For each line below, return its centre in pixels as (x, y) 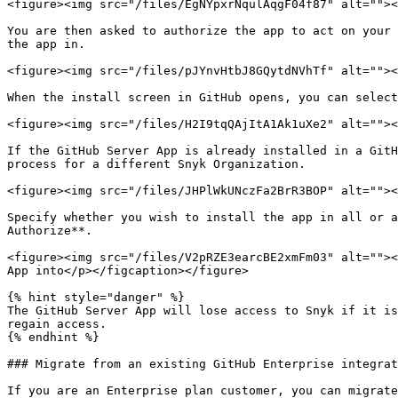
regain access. (57, 324)
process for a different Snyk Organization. (156, 164)
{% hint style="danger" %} (96, 297)
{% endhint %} (53, 337)
